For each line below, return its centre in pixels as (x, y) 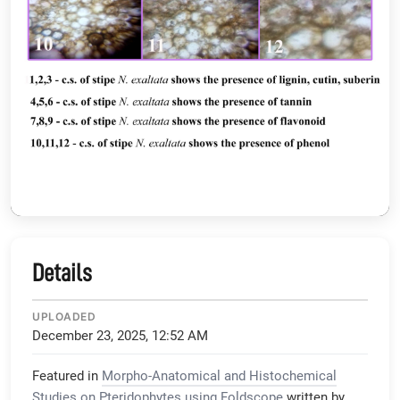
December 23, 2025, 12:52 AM (120, 336)
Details (62, 274)
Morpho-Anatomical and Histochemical (219, 376)
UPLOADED (64, 317)
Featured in (65, 376)
